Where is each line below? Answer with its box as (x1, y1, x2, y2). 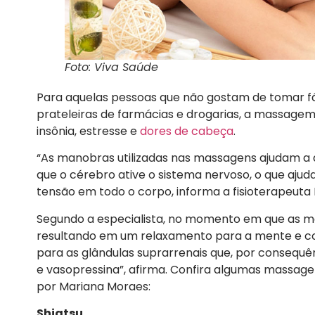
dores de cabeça (140, 123, 233, 140)
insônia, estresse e (37, 123, 140, 140)
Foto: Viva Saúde (65, 59, 158, 76)
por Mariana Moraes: (37, 278, 150, 295)
